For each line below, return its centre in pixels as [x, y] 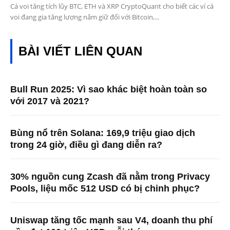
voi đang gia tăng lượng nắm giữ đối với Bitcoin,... [85, 17]
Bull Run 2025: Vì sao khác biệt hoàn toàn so [109, 89]
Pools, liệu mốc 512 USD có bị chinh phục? [105, 188]
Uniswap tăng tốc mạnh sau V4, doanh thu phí [111, 220]
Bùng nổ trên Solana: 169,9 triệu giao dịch [103, 133]
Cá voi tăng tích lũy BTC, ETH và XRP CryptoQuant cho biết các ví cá [112, 6]
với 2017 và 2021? [50, 101]
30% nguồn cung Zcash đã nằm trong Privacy [110, 176]
